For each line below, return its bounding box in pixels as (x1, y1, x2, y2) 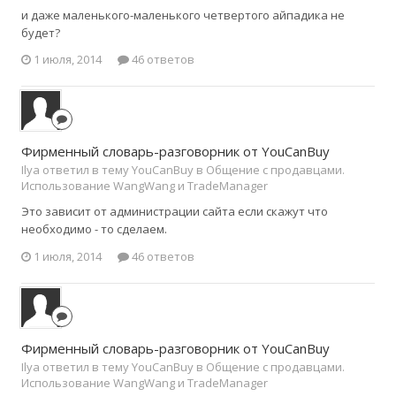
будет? (21, 24, 60, 41)
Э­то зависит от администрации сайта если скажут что (21, 203, 328, 220)
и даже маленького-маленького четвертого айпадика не (21, 6, 345, 23)
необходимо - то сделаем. (21, 221, 167, 238)
